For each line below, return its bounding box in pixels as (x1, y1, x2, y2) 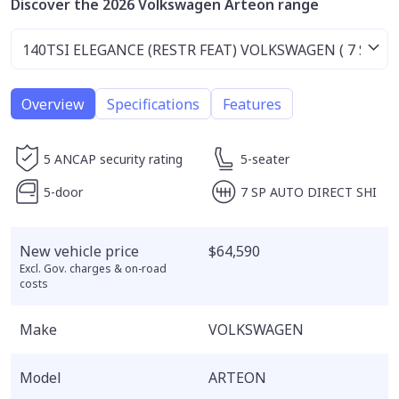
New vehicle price (20, 241, 139, 261)
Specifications (107, 94, 199, 114)
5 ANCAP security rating (44, 151, 183, 167)
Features (223, 94, 281, 114)
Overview (21, 94, 85, 114)
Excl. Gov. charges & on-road (20, 261, 167, 276)
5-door (44, 183, 83, 200)
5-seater (240, 151, 289, 167)
